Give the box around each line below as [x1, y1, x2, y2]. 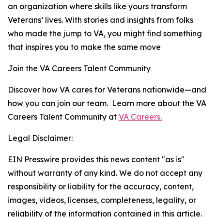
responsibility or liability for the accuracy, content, [8, 182, 194, 191]
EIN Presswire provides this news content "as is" [8, 155, 185, 164]
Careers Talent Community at [8, 112, 119, 122]
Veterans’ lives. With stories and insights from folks [8, 15, 193, 25]
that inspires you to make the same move [8, 42, 161, 52]
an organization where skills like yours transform [8, 1, 187, 11]
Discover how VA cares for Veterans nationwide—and [8, 85, 206, 94]
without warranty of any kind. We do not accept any [8, 168, 202, 178]
